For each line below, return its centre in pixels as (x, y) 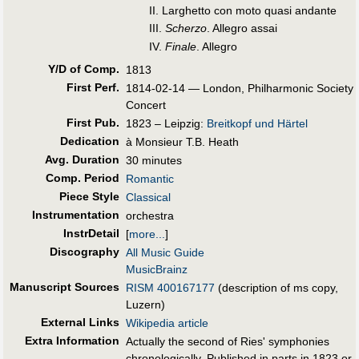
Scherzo (186, 28)
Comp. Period (82, 178)
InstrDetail (91, 234)
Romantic (150, 179)
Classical (148, 198)
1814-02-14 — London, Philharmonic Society (240, 89)
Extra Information (72, 341)
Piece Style (89, 197)
